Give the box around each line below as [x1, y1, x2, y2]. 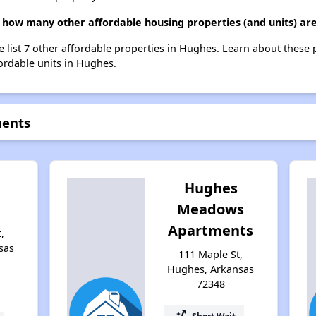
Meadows [177, 199, 245, 219]
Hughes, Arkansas [167, 262, 255, 276]
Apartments [168, 220, 254, 240]
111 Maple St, [178, 247, 243, 261]
